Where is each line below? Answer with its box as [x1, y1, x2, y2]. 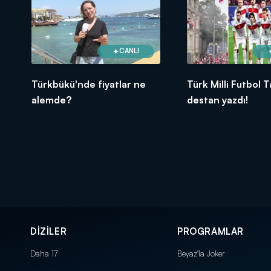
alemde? [31, 93, 71, 106]
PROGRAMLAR [177, 225, 244, 237]
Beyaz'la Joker [177, 248, 224, 258]
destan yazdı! [186, 93, 248, 106]
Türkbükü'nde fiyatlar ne [31, 77, 146, 90]
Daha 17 [30, 248, 57, 258]
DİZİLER [30, 225, 67, 237]
